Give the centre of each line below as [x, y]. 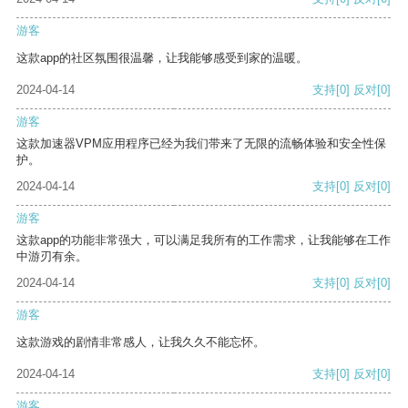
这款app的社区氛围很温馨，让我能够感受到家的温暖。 [162, 58]
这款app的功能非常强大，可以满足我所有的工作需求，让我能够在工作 [204, 240]
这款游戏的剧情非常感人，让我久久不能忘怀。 [141, 342]
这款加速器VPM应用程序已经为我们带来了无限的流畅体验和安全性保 [201, 144]
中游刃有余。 [52, 257]
